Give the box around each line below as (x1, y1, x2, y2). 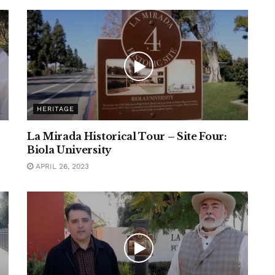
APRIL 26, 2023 (33, 162, 89, 171)
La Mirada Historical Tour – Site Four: (27, 130, 227, 142)
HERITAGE (37, 105, 74, 113)
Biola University (27, 144, 112, 156)
